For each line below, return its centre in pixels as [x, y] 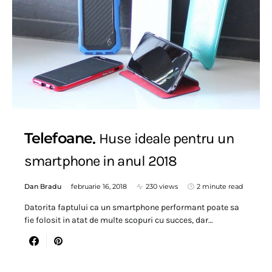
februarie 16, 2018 [99, 187]
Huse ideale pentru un [167, 138]
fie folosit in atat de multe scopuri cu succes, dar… [119, 220]
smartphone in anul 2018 [101, 161]
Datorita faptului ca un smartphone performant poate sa [132, 208]
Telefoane [58, 138]
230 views [162, 187]
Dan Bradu [43, 187]
